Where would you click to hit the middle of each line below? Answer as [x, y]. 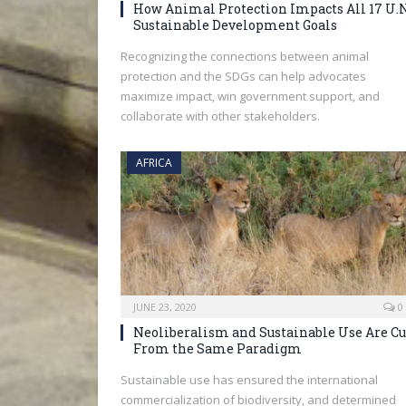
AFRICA [154, 162]
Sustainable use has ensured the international [249, 380]
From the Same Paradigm [217, 349]
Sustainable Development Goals [235, 24]
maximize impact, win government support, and [250, 96]
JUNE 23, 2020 [165, 307]
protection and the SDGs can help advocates [243, 76]
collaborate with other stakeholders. [220, 116]
